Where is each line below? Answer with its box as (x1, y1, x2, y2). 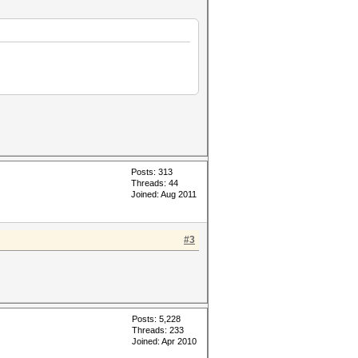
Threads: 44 (131, 178, 178, 188)
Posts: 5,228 (132, 314, 181, 324)
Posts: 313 (131, 167, 173, 177)
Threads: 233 (132, 325, 184, 335)
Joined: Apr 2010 (132, 336, 197, 346)
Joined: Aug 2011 (131, 189, 197, 199)
